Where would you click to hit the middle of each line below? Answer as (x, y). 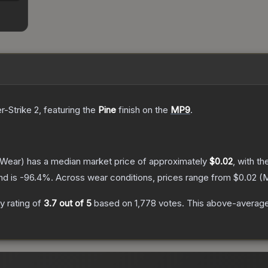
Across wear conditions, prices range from (144, 178)
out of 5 (74, 203)
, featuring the (68, 110)
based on (113, 203)
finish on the (143, 110)
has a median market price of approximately (117, 162)
